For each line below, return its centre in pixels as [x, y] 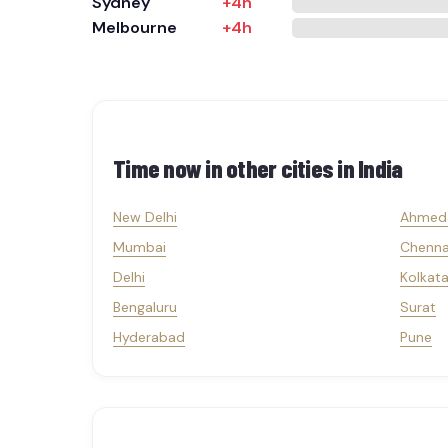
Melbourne [134, 27]
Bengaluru [145, 307]
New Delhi [145, 217]
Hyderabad [149, 337]
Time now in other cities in [235, 168]
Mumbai [139, 247]
